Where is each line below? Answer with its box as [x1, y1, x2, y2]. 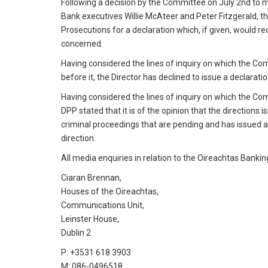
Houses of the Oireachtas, [61, 187, 159, 196]
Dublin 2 [61, 228, 91, 237]
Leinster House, [61, 214, 119, 224]
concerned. [61, 39, 103, 48]
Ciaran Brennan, [61, 173, 121, 182]
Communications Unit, [61, 200, 144, 210]
